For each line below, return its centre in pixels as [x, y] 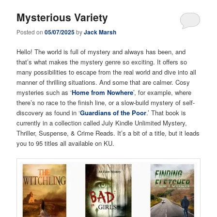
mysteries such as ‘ [44, 93]
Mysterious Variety [62, 17]
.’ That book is [166, 113]
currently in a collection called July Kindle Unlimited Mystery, [102, 123]
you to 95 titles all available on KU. [66, 143]
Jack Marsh [100, 32]
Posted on [31, 32]
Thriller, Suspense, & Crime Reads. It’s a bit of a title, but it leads [108, 133]
